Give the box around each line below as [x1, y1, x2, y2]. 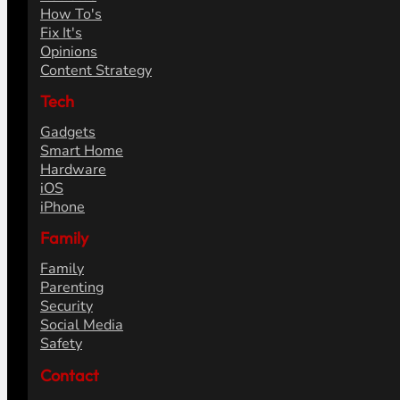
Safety [39, 334, 82, 354]
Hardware [39, 160, 106, 180]
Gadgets [39, 122, 96, 143]
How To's [39, 4, 102, 25]
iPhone [39, 197, 85, 218]
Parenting [39, 278, 104, 298]
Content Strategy [39, 61, 152, 81]
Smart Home [39, 141, 123, 162]
